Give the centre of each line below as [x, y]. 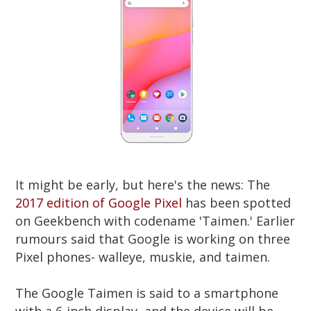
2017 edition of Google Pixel [99, 202]
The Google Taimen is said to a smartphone [147, 293]
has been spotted [237, 202]
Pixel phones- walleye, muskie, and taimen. [145, 257]
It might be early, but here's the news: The [143, 184]
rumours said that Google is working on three [153, 238]
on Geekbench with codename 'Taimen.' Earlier [155, 220]
